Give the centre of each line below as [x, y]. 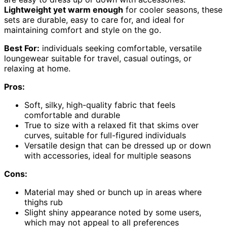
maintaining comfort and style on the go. [83, 30]
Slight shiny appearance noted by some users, [113, 213]
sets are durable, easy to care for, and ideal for [94, 20]
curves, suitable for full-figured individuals [105, 136]
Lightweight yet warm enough [64, 10]
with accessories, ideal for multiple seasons [108, 156]
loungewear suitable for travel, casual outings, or [98, 59]
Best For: [22, 48]
